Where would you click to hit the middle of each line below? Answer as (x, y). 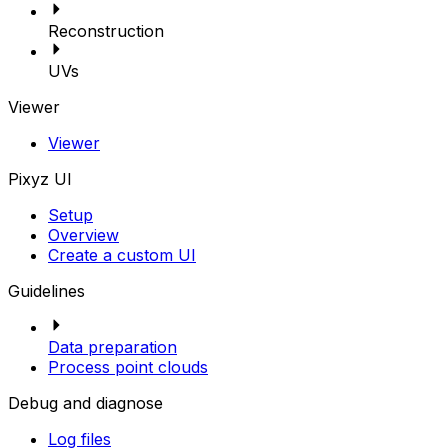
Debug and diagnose (85, 403)
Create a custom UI (122, 255)
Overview (83, 235)
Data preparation (112, 347)
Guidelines (46, 291)
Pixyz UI (40, 179)
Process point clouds (128, 367)
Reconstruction (106, 31)
